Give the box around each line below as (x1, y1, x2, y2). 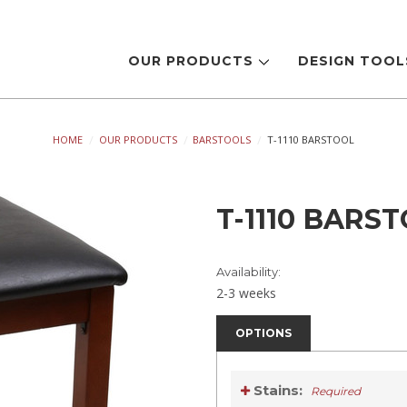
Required (311, 384, 362, 399)
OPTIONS (235, 325, 292, 340)
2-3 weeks (216, 283, 276, 302)
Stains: (250, 382, 307, 400)
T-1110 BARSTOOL (267, 132, 355, 146)
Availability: (216, 263, 281, 279)
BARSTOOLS (193, 132, 252, 146)
